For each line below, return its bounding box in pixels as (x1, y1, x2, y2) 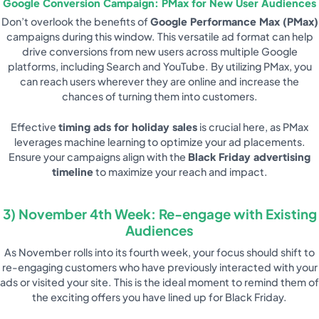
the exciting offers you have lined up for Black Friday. (32, 291, 287, 304)
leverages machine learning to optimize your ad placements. (14, 135, 305, 148)
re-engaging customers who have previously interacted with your (1, 261, 318, 274)
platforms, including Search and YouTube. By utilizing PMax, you (7, 60, 312, 73)
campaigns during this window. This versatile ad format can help (6, 30, 313, 43)
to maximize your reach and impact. (93, 164, 268, 178)
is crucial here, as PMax (197, 120, 308, 133)
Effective (11, 120, 58, 133)
